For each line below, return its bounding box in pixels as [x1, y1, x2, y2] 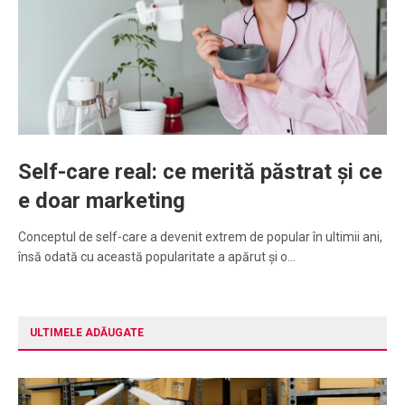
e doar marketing [18, 188, 185, 214]
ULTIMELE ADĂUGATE [30, 326, 144, 340]
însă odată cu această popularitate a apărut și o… [18, 250, 296, 265]
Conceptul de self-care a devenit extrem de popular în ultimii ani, [18, 230, 382, 245]
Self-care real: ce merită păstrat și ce [18, 159, 382, 185]
